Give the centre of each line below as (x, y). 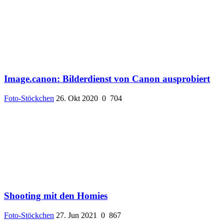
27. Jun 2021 (76, 215)
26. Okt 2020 (77, 98)
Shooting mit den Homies (56, 195)
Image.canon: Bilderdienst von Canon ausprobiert (107, 79)
